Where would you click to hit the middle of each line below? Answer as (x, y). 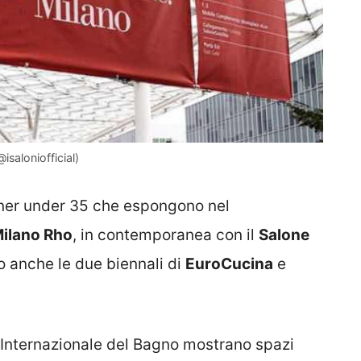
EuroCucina (229, 263)
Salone (284, 234)
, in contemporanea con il (166, 234)
